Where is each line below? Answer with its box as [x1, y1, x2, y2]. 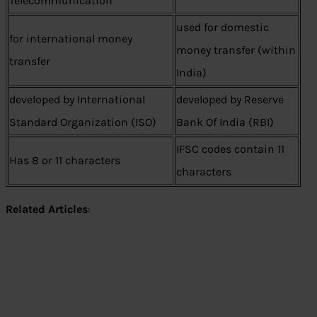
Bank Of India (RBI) [176, 115, 274, 129]
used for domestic [176, 21, 269, 34]
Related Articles [6, 202, 88, 216]
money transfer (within [176, 43, 296, 57]
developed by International [9, 93, 145, 106]
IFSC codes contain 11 [176, 142, 284, 156]
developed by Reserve [176, 93, 284, 106]
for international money [9, 32, 132, 45]
